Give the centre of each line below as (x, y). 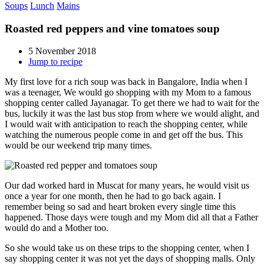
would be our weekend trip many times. (78, 146)
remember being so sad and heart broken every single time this (120, 207)
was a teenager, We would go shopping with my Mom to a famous (128, 93)
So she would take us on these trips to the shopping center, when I (127, 248)
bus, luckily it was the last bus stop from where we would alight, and (132, 114)
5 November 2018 (62, 51)
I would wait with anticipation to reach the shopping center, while (126, 124)
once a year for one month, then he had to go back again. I (113, 196)
